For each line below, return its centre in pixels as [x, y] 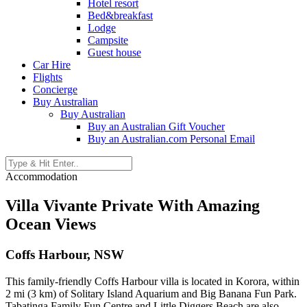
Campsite [108, 40]
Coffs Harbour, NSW [65, 254]
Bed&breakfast [120, 15]
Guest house [114, 52]
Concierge [55, 89]
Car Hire [52, 65]
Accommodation [41, 176]
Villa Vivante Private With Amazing [133, 205]
